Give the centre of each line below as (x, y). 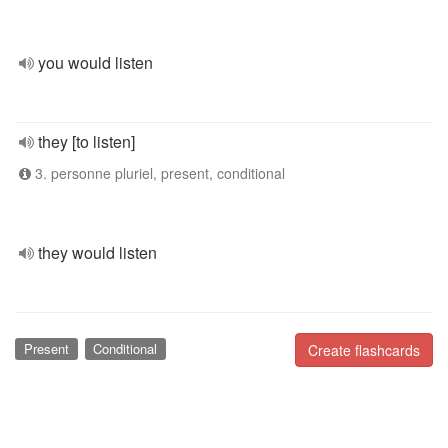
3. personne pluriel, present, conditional (158, 173)
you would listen (95, 62)
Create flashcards (364, 350)
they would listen (97, 252)
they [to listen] (86, 141)
